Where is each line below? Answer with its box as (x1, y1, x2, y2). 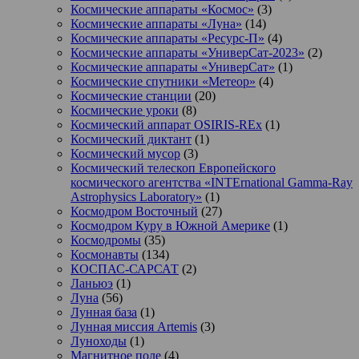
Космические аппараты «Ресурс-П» (71, 31, 264, 46)
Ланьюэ (71, 276, 113, 291)
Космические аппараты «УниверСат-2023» (71, 46, 305, 60)
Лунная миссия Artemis (71, 320, 197, 334)
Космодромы (71, 233, 141, 248)
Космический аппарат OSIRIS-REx (71, 118, 262, 132)
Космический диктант (71, 132, 192, 147)
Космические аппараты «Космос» (71, 2, 254, 17)
